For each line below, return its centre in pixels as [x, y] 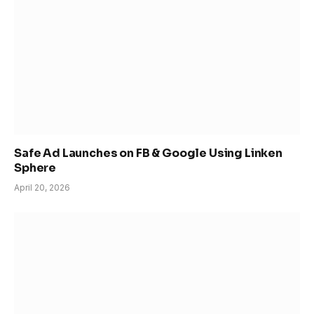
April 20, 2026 [42, 187]
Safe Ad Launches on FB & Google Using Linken [148, 153]
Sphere [35, 168]
